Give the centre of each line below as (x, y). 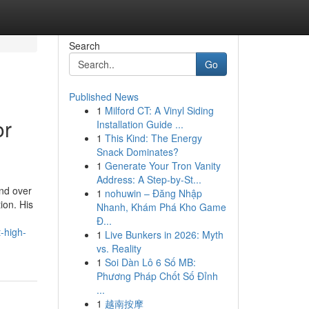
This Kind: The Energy (153, 138)
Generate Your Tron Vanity (162, 166)
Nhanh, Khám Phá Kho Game (161, 207)
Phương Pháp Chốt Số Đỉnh (157, 276)
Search (84, 46)
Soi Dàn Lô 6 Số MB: (150, 262)
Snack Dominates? (137, 152)
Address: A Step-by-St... (149, 179)
